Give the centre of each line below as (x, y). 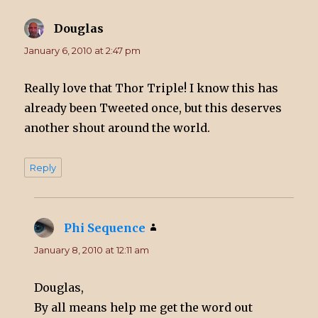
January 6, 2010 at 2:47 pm (83, 51)
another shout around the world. (117, 128)
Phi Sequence (105, 228)
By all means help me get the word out (144, 308)
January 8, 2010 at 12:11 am (92, 250)
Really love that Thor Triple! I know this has (152, 88)
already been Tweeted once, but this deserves (153, 108)
